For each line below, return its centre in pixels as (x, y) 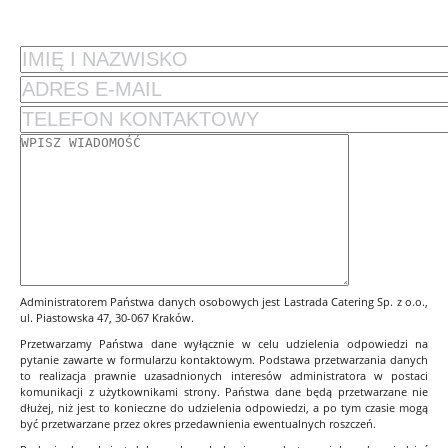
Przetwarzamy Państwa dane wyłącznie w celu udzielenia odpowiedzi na (224, 343)
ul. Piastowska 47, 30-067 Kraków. (107, 317)
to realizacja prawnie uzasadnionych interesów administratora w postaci (224, 375)
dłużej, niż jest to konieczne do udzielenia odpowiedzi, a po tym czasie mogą (224, 407)
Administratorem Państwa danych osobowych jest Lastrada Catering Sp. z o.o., (224, 301)
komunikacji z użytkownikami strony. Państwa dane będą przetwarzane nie (224, 391)
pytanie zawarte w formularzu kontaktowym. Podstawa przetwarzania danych (224, 359)
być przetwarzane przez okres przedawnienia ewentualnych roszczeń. (198, 423)
